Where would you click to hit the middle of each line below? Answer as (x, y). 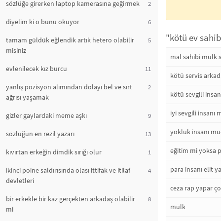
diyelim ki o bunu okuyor (43, 22)
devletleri (20, 181)
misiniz (16, 50)
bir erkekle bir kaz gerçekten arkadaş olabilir (71, 199)
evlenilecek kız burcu (37, 69)
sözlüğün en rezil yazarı (40, 134)
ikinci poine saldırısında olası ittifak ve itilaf (68, 170)
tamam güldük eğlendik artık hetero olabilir (70, 40)
